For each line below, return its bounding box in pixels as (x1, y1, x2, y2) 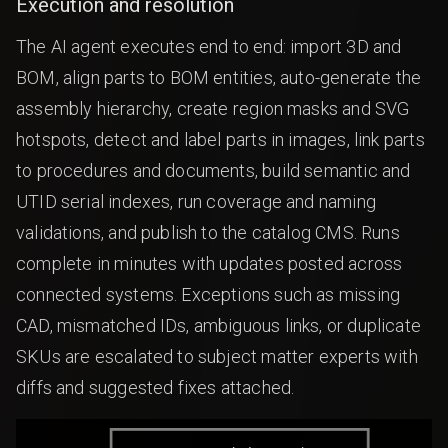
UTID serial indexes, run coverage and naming (16, 190, 376, 212)
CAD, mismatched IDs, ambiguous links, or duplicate (16, 314, 421, 336)
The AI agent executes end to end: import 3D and (16, 35, 402, 57)
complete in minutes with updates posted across (16, 252, 403, 274)
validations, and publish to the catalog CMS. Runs (16, 221, 400, 243)
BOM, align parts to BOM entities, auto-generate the (16, 66, 422, 88)
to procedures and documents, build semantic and (16, 159, 411, 181)
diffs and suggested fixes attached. (16, 376, 295, 398)
